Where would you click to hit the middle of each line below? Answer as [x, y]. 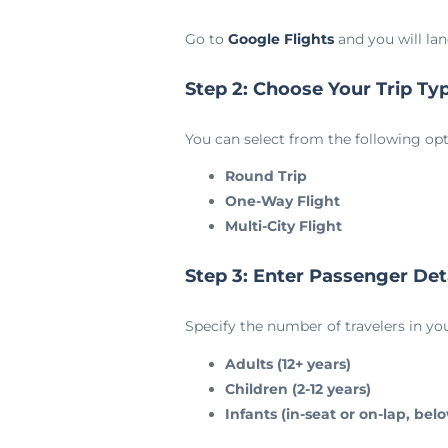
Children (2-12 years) [297, 388]
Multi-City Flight [283, 226]
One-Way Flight [282, 201]
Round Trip [265, 176]
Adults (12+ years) [287, 363]
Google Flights [280, 38]
